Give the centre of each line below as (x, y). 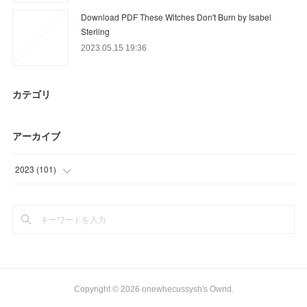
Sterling (96, 31)
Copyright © (97, 289)
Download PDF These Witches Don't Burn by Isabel (176, 16)
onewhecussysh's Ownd (186, 289)
